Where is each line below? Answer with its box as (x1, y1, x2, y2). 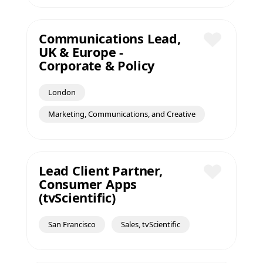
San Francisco (48, 219, 96, 230)
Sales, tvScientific (121, 219, 180, 230)
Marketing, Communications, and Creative (48, 109, 195, 119)
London (48, 87, 76, 97)
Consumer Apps (39, 176, 137, 193)
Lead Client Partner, (39, 162, 163, 179)
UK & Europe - (39, 43, 124, 60)
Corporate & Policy (39, 57, 155, 74)
